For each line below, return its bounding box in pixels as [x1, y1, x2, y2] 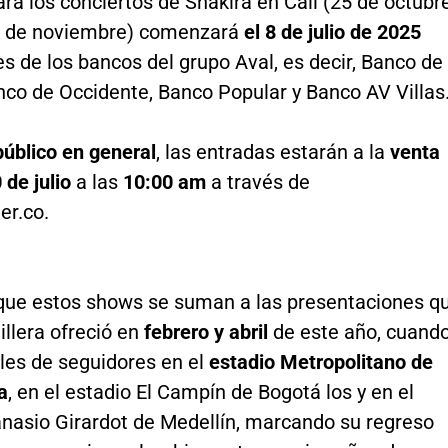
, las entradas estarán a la [155, 140, 390, 165]
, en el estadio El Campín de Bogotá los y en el [7, 380, 414, 405]
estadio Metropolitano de [208, 350, 433, 375]
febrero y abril [138, 320, 273, 345]
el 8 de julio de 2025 [243, 20, 421, 45]
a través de [205, 170, 310, 195]
